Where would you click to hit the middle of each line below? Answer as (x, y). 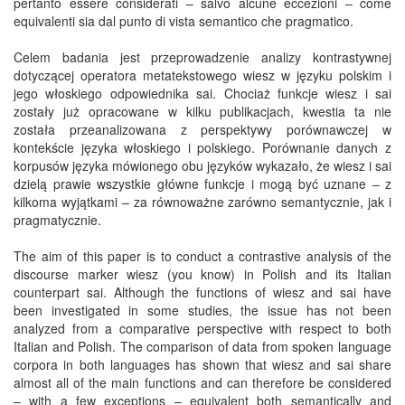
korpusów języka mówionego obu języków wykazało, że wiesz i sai (202, 165)
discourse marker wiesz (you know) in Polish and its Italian (202, 273)
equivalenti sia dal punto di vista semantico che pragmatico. (184, 20)
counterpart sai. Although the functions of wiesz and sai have (202, 292)
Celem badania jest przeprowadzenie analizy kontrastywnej (202, 57)
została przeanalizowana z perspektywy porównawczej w (202, 129)
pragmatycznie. (57, 219)
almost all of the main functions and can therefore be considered (202, 382)
